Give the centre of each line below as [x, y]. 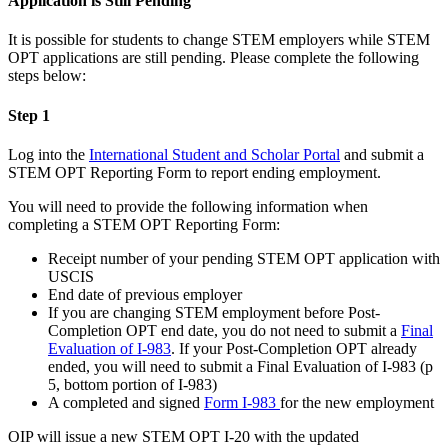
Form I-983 [242, 403]
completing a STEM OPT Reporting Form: [144, 225]
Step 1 [29, 115]
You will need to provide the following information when [188, 207]
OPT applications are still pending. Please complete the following [213, 58]
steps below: [47, 76]
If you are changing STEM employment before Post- [214, 313]
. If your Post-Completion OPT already [294, 349]
